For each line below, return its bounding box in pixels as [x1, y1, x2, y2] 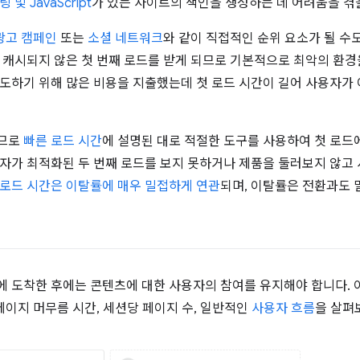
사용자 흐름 [252, 301, 315, 317]
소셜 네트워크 [88, 31, 163, 47]
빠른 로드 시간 [23, 133, 102, 150]
